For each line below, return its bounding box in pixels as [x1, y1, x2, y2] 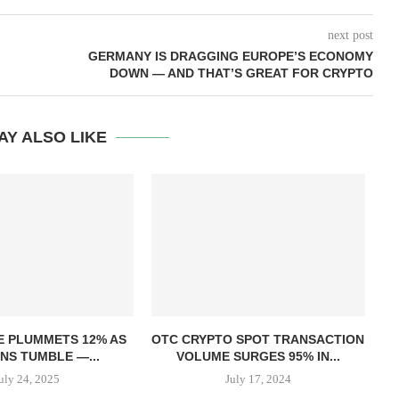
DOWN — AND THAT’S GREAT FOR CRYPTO [109, 66, 373, 81]
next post [327, 28, 373, 43]
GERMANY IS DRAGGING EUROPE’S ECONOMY [87, 49, 373, 64]
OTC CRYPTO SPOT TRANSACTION [151, 332, 365, 347]
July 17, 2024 [224, 372, 291, 387]
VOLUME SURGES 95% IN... [175, 349, 340, 364]
